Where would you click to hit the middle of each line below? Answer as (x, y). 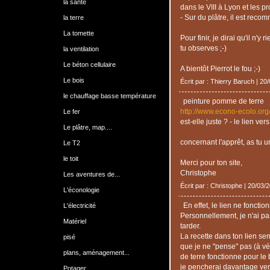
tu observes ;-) (203, 48)
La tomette (78, 33)
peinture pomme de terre (223, 101)
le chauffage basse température (109, 96)
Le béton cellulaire (89, 64)
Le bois (74, 80)
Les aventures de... (91, 174)
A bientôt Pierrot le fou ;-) (220, 68)
